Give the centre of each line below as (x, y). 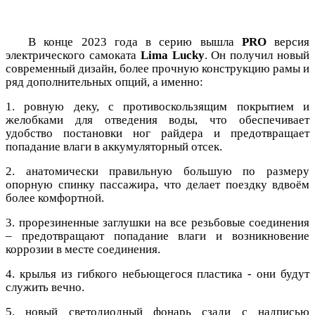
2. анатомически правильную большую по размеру (157, 171)
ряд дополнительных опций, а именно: (104, 82)
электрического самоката (73, 55)
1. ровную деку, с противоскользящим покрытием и (157, 106)
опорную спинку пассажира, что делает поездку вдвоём (157, 184)
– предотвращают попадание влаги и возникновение (157, 236)
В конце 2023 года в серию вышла (135, 41)
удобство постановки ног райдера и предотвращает (157, 133)
